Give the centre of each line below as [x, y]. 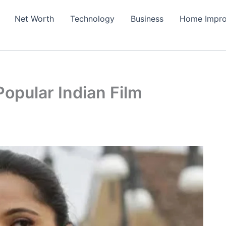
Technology [92, 19]
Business [147, 19]
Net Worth [34, 19]
